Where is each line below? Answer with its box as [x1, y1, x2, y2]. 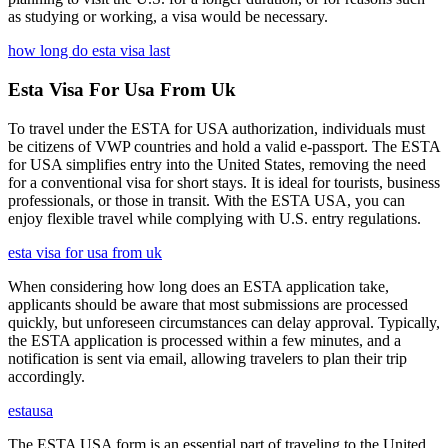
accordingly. [8, 367, 85, 385]
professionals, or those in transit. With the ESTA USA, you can [8, 191, 405, 209]
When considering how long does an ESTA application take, [8, 277, 389, 295]
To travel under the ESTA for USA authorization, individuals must [8, 119, 425, 137]
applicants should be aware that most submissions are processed [8, 295, 408, 313]
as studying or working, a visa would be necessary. [8, 8, 328, 26]
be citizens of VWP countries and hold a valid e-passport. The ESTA [8, 137, 440, 155]
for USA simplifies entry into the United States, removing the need [8, 155, 426, 173]
